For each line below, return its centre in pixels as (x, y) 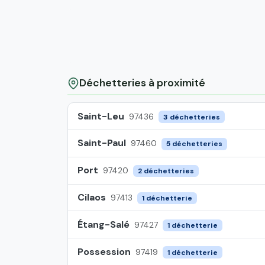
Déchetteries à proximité (142, 83)
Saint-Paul (102, 143)
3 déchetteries (191, 117)
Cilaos (92, 197)
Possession (104, 251)
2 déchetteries (166, 171)
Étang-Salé (104, 224)
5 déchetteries (194, 144)
